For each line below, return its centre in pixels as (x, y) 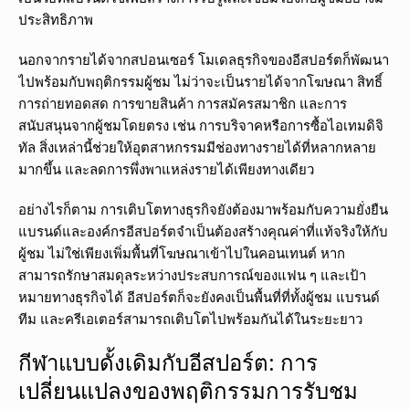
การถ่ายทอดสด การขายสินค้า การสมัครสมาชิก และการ (183, 104)
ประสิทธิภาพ (56, 20)
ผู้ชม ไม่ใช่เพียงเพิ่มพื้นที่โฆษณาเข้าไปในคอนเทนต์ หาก (182, 253)
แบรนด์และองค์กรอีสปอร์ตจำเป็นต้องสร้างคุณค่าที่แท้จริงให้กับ (203, 231)
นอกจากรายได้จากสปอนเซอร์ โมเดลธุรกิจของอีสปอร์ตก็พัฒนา (204, 60)
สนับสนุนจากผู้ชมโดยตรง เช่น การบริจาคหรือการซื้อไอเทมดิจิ (201, 126)
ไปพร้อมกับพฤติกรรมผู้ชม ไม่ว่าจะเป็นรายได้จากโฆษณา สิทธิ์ (200, 82)
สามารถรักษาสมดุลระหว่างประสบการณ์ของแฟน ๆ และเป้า (192, 275)
